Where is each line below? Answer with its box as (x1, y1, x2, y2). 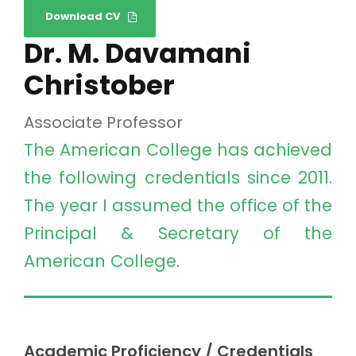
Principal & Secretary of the (24, 221, 332, 245)
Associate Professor (24, 110, 183, 133)
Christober (24, 65, 175, 104)
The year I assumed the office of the (24, 193, 332, 217)
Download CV (45, 8, 120, 24)
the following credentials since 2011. (24, 165, 332, 189)
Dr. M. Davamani (24, 33, 251, 72)
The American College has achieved (24, 137, 332, 161)
